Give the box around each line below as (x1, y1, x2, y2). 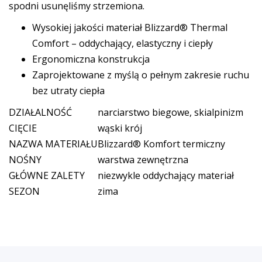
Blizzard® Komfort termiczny (98, 137, 225, 150)
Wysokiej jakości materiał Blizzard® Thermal (32, 21, 227, 34)
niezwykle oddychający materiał (98, 169, 234, 182)
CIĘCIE (9, 122, 37, 135)
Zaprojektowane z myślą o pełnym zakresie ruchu (32, 68, 249, 81)
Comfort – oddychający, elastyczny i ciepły (32, 37, 213, 50)
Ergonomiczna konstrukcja (32, 53, 150, 65)
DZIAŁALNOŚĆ (9, 106, 72, 119)
